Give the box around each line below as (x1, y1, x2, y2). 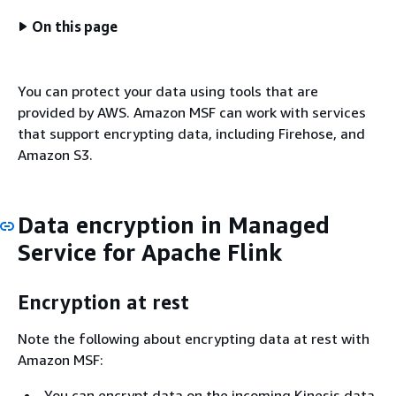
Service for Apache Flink (18, 239, 282, 266)
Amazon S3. (18, 146, 93, 164)
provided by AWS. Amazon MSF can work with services (18, 103, 366, 121)
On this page (32, 18, 118, 35)
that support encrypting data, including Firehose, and (18, 125, 365, 142)
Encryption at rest (18, 290, 189, 314)
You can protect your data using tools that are (18, 82, 318, 100)
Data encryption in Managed (18, 211, 330, 239)
